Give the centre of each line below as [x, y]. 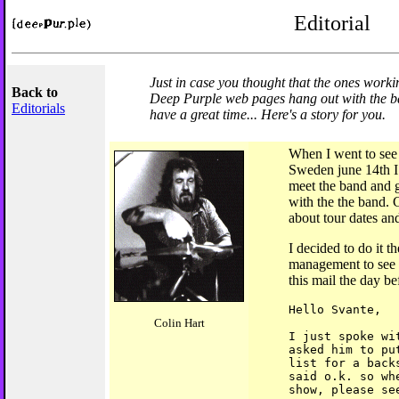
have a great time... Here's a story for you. [268, 114]
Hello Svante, [335, 309]
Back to [35, 92]
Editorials [38, 108]
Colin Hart [179, 323]
